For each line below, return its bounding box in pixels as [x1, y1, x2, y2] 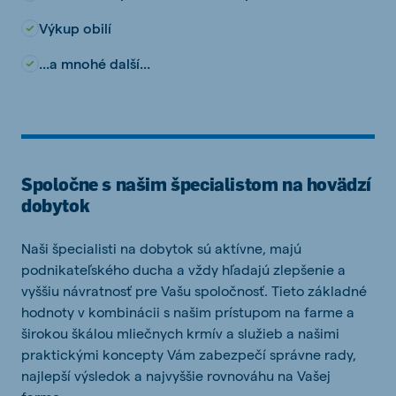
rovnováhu [207, 367, 274, 384]
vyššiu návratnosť [21, 282, 132, 299]
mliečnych [117, 324, 183, 341]
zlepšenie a [273, 261, 346, 278]
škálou [72, 324, 113, 341]
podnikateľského [21, 261, 129, 278]
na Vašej [278, 367, 331, 384]
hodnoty [21, 303, 74, 320]
